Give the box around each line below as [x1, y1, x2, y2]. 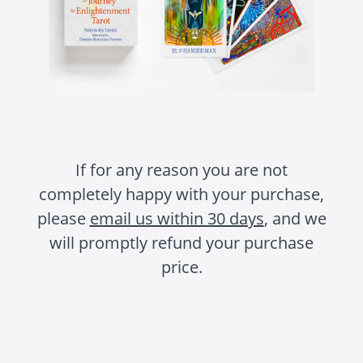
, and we [263, 207, 327, 230]
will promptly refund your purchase [49, 232, 314, 254]
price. [160, 256, 203, 279]
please [36, 207, 90, 230]
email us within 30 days [89, 207, 264, 230]
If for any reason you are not [75, 159, 288, 181]
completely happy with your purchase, [39, 183, 324, 206]
